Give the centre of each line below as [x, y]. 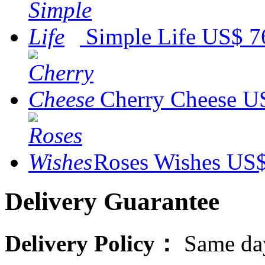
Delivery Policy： [94, 243]
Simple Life [141, 36]
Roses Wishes [157, 161]
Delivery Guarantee [112, 201]
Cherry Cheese [168, 99]
